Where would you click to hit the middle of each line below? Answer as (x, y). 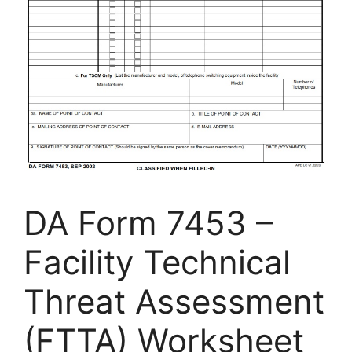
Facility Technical (157, 262)
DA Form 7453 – (148, 223)
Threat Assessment (174, 302)
